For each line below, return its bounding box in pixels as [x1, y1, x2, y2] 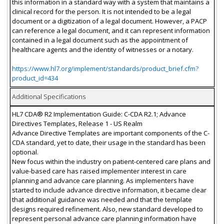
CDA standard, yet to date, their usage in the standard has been [11, 138, 205, 147]
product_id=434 [11, 73, 58, 83]
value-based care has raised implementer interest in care [11, 166, 186, 176]
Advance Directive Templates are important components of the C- [11, 128, 209, 138]
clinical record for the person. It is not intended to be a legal [11, 7, 191, 16]
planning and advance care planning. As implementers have [11, 176, 194, 185]
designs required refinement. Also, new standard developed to [11, 204, 203, 214]
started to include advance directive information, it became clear [11, 185, 206, 195]
